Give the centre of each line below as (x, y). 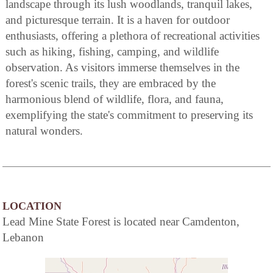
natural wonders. (44, 130)
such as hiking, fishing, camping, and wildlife (112, 51)
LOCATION (32, 206)
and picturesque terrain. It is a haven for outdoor (118, 19)
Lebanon (23, 237)
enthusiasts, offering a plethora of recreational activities (133, 35)
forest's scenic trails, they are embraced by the (111, 83)
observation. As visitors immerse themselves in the (122, 67)
